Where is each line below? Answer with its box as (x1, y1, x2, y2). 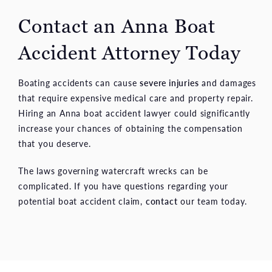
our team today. (177, 194, 248, 207)
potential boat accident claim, (18, 194, 146, 207)
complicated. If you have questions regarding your (18, 179, 229, 192)
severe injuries (140, 76, 199, 89)
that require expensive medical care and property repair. (18, 91, 253, 104)
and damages (199, 76, 257, 89)
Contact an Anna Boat (18, 13, 216, 39)
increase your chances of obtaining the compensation (18, 121, 243, 134)
